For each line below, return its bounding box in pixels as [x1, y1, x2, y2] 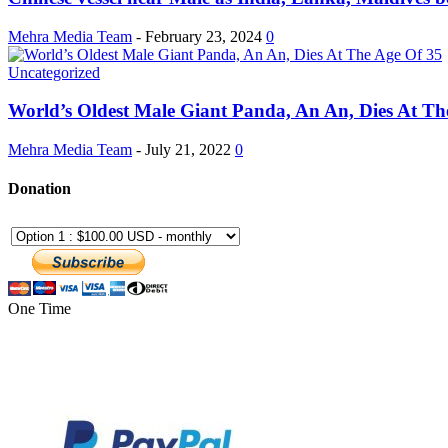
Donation [8, 180, 71, 198]
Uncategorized [8, 63, 100, 81]
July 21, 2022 [145, 141, 231, 159]
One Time [8, 299, 71, 317]
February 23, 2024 [145, 27, 262, 45]
